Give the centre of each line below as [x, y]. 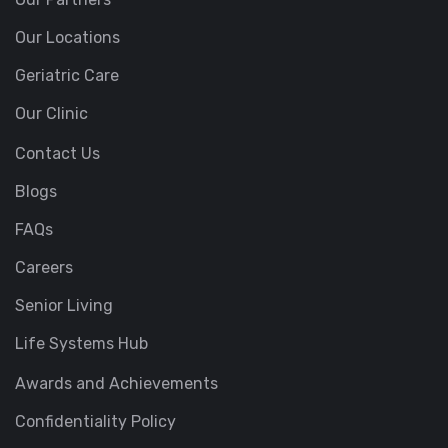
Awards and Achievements [116, 384]
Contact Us [57, 154]
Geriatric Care [67, 76]
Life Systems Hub [81, 344]
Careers [44, 268]
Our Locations [67, 38]
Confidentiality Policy [95, 422]
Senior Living [64, 306]
